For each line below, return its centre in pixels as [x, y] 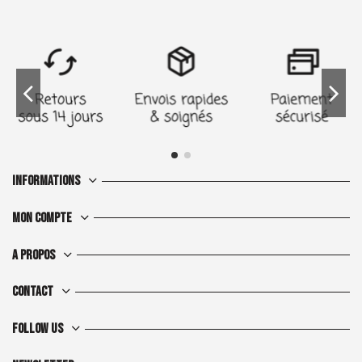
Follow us [38, 329]
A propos [34, 255]
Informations [46, 181]
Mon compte [42, 218]
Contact [33, 292]
